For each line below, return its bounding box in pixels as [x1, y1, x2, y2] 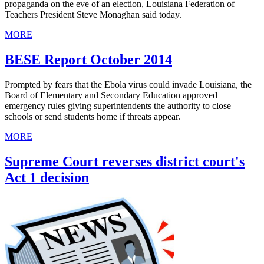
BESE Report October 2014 [5, 52, 172, 68]
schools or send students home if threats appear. [5, 111, 180, 122]
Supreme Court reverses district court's [5, 154, 245, 170]
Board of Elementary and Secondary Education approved [5, 90, 217, 101]
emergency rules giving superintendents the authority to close [5, 101, 231, 111]
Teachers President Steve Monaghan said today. [5, 9, 181, 20]
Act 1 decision [5, 170, 89, 186]
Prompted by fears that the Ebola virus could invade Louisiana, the [5, 80, 252, 90]
